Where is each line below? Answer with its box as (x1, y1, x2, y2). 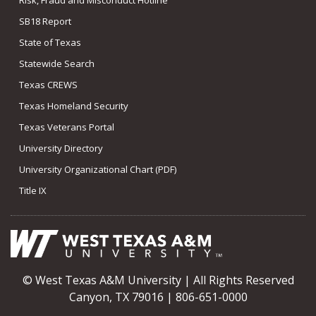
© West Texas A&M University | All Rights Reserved (22, 272, 294, 288)
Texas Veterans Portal (19, 120, 114, 133)
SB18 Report (19, 14, 71, 28)
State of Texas (19, 35, 81, 49)
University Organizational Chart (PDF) (19, 162, 176, 176)
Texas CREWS (19, 78, 78, 91)
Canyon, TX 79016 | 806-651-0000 (68, 289, 248, 305)
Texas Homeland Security (19, 99, 128, 112)
